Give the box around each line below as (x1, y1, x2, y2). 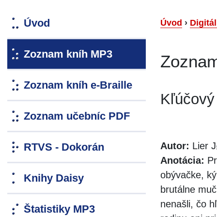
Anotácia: (160, 155, 204, 166)
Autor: (160, 140, 189, 152)
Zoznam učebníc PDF (24, 110, 130, 123)
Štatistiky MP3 (24, 203, 95, 216)
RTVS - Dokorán (24, 141, 104, 154)
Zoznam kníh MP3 (24, 48, 112, 61)
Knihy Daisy (24, 172, 84, 185)
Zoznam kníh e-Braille (24, 79, 132, 92)
